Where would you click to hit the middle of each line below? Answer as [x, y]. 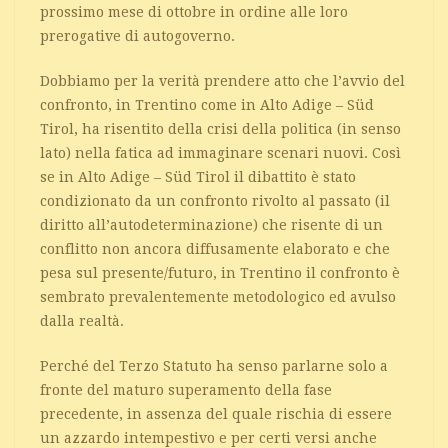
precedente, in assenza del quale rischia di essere [216, 413]
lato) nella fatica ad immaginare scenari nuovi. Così [220, 152]
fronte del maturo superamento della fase [186, 389]
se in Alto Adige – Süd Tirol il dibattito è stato [198, 176]
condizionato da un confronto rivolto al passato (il [215, 200]
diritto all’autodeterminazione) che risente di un [211, 224]
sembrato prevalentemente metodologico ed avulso [218, 296]
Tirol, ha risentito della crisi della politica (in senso [220, 128]
